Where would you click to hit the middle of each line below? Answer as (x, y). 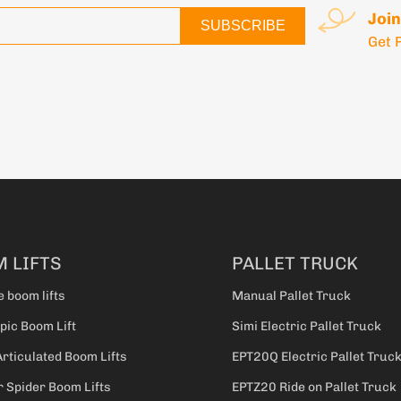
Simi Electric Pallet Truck (307, 327)
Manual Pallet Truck (291, 296)
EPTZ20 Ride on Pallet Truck (314, 388)
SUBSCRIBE (243, 26)
